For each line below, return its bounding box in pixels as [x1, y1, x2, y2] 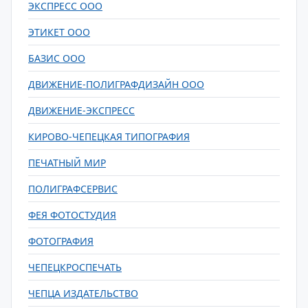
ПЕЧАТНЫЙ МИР [28, 156, 106, 169]
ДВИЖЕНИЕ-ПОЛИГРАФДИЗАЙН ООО [28, 78, 204, 91]
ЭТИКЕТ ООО [28, 25, 90, 38]
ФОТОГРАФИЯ [28, 234, 93, 247]
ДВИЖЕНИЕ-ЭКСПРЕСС [28, 104, 135, 117]
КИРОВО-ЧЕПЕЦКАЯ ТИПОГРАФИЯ [28, 130, 190, 143]
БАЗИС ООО [28, 52, 85, 65]
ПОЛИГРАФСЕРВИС [28, 182, 118, 195]
